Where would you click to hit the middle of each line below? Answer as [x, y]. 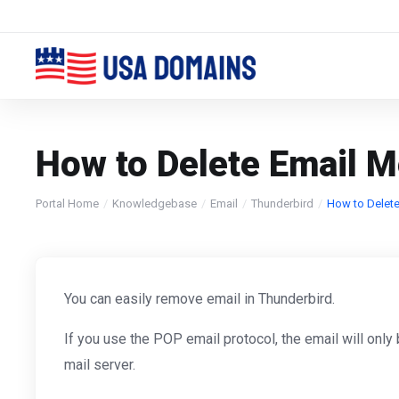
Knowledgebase [155, 204]
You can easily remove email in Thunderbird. [199, 299]
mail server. [100, 365]
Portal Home [67, 204]
